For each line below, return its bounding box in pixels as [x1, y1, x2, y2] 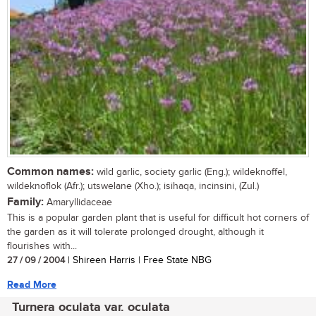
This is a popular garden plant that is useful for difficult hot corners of [7, 212, 309, 224]
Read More [7, 278, 56, 291]
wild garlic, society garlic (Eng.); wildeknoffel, [94, 166, 287, 178]
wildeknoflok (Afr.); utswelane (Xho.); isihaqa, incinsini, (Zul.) [7, 180, 259, 192]
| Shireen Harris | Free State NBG [65, 254, 212, 266]
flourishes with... [7, 240, 77, 252]
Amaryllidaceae [44, 196, 112, 208]
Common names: [7, 164, 94, 178]
